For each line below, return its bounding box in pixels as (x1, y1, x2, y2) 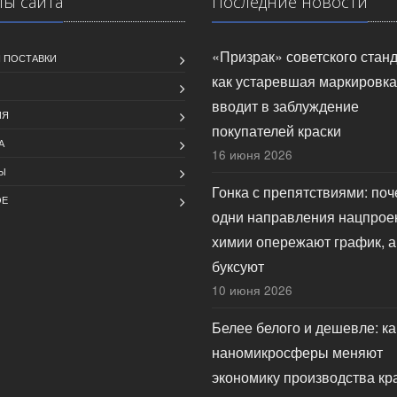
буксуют (212, 256, 264, 276)
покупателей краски (212, 121, 341, 141)
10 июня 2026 (212, 281, 292, 299)
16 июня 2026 (212, 145, 292, 163)
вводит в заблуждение (212, 96, 359, 116)
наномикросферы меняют (212, 342, 383, 362)
